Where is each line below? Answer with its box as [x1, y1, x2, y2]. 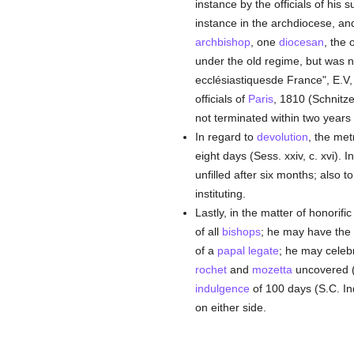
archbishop [194, 36, 250, 48]
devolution [256, 130, 308, 143]
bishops [221, 225, 261, 238]
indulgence [194, 282, 250, 295]
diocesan [278, 36, 324, 48]
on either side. [194, 301, 266, 314]
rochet [194, 263, 227, 276]
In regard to [194, 130, 257, 143]
